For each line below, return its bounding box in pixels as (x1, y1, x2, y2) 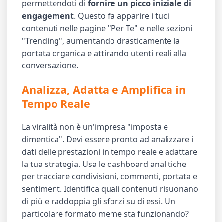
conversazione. (22, 60, 79, 71)
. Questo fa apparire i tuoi (74, 10, 170, 22)
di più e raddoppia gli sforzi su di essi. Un (22, 196, 176, 207)
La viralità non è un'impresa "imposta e (22, 121, 168, 133)
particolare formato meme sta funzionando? (22, 208, 189, 220)
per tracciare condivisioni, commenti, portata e (22, 171, 198, 182)
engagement (22, 10, 74, 22)
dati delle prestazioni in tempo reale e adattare (22, 146, 198, 158)
